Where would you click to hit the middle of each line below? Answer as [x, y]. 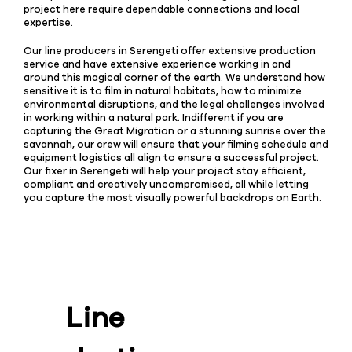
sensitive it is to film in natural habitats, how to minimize [163, 91]
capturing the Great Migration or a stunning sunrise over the [175, 131]
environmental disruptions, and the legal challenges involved [174, 104]
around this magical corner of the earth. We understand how [174, 78]
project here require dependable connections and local [161, 9]
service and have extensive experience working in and [157, 64]
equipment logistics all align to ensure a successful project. [172, 158]
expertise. [48, 23]
